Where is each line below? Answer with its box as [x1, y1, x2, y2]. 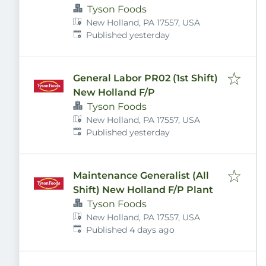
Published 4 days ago [86, 224, 175, 235]
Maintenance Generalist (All [73, 170, 209, 181]
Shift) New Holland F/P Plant [73, 184, 213, 195]
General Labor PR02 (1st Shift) [73, 72, 218, 84]
